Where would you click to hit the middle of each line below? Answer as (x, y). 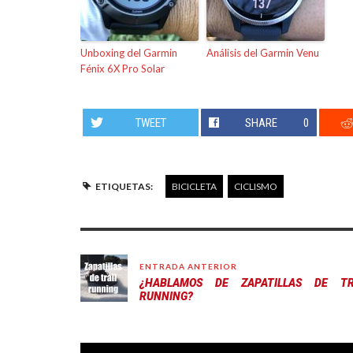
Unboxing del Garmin (129, 52)
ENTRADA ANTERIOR (188, 266)
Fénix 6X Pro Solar (123, 68)
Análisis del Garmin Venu (263, 52)
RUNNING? (166, 296)
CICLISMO (255, 186)
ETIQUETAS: (124, 186)
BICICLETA (194, 186)
